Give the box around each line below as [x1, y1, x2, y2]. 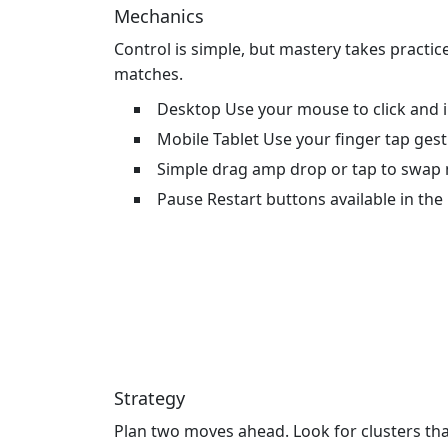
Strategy [114, 386, 185, 411]
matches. [114, 63, 183, 86]
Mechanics [114, 4, 204, 29]
